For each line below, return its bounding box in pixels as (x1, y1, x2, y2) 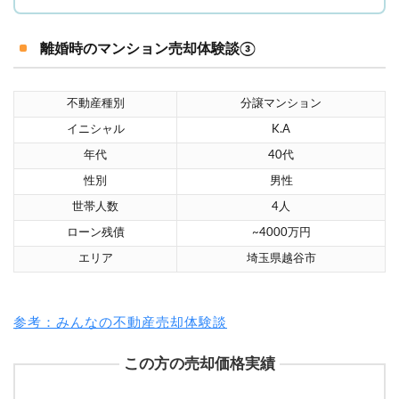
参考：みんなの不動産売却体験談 (13, 315, 227, 330)
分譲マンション (240, 97, 322, 110)
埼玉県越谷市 (246, 252, 316, 265)
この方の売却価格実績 (124, 355, 275, 371)
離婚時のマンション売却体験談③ (40, 41, 256, 56)
